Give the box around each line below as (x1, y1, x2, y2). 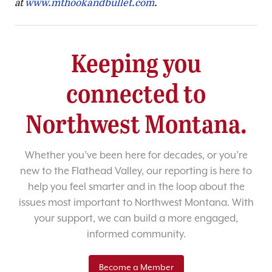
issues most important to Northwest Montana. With (18, 197, 254, 209)
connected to (66, 75, 206, 110)
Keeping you (70, 44, 202, 80)
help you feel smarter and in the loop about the (27, 181, 245, 193)
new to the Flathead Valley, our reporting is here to (20, 165, 252, 177)
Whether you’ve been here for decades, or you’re (24, 149, 248, 161)
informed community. (86, 228, 186, 240)
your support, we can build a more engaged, (34, 212, 238, 225)
